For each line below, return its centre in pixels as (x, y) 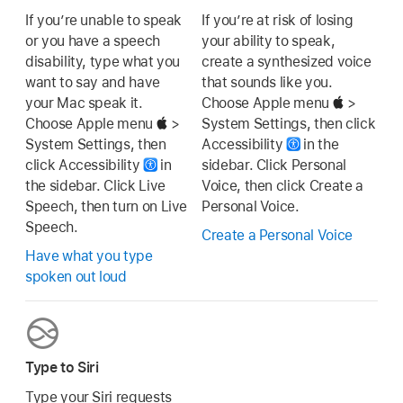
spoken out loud (76, 277)
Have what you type (89, 256)
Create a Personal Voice (277, 236)
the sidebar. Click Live (95, 185)
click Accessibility (84, 165)
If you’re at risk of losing (278, 20)
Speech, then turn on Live (107, 206)
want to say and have (93, 82)
